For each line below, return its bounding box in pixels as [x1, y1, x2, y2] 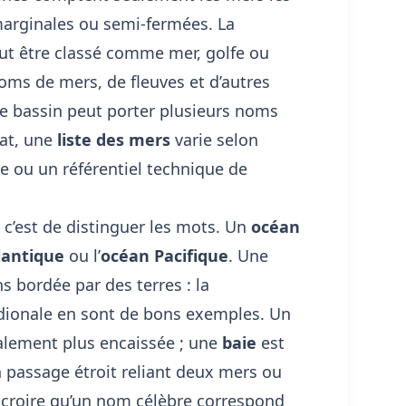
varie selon [169, 128, 258, 150]
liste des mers [56, 128, 170, 150]
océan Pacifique [100, 244, 228, 266]
